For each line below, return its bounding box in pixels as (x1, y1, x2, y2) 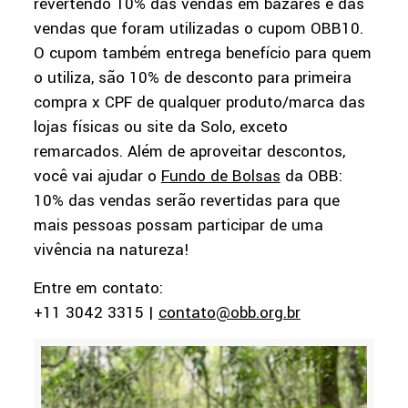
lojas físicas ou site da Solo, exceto (33, 116, 288, 139)
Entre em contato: (33, 277, 163, 301)
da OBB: (280, 165, 342, 189)
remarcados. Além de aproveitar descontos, (33, 140, 345, 164)
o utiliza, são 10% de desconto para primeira (33, 66, 352, 90)
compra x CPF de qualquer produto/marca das (33, 91, 365, 115)
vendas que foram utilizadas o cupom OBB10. (33, 17, 363, 41)
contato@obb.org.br (158, 301, 301, 325)
